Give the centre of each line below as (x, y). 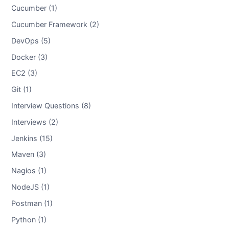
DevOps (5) (31, 40)
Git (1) (21, 89)
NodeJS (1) (30, 187)
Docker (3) (29, 57)
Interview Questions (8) (51, 105)
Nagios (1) (29, 170)
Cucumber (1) (34, 8)
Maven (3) (28, 154)
